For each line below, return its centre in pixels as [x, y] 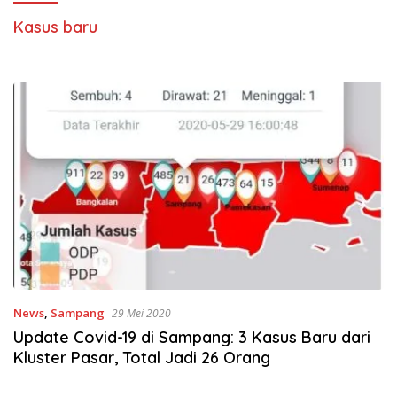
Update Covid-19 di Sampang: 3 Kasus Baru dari [192, 338]
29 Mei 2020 [141, 314]
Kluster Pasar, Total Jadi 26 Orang [142, 358]
